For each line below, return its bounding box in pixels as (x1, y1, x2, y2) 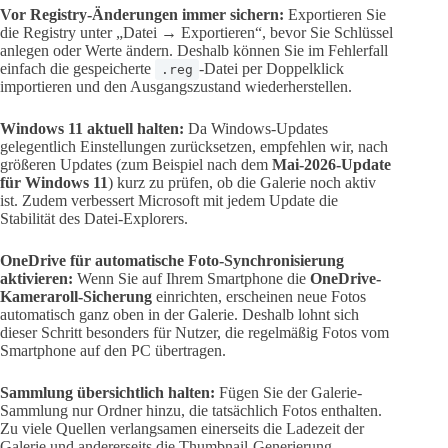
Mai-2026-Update (272, 155, 391, 173)
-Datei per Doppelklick (199, 59, 344, 77)
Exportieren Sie (284, 5, 386, 23)
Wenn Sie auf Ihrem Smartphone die (73, 269, 310, 287)
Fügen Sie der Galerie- (215, 383, 362, 401)
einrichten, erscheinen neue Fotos (152, 287, 366, 305)
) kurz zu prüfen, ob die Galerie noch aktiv (108, 173, 376, 191)
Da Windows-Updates (184, 119, 328, 137)
